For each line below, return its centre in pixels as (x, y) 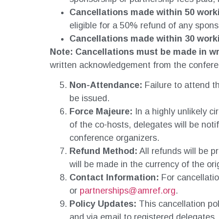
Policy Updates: (103, 204)
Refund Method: (103, 151)
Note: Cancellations (93, 52)
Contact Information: (114, 178)
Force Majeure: (101, 112)
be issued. (89, 99)
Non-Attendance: (106, 85)
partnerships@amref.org (128, 191)
